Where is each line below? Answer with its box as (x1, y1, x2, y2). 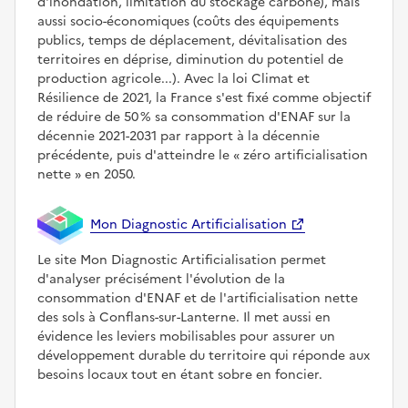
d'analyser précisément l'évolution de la (37, 270, 285, 290)
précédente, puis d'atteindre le (37, 145, 233, 165)
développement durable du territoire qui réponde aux (37, 346, 370, 366)
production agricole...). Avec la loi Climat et (37, 68, 310, 88)
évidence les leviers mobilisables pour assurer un (37, 327, 335, 347)
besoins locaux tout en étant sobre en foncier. (37, 365, 322, 385)
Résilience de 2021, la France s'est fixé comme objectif (37, 87, 371, 107)
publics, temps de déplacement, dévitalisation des (37, 30, 347, 50)
